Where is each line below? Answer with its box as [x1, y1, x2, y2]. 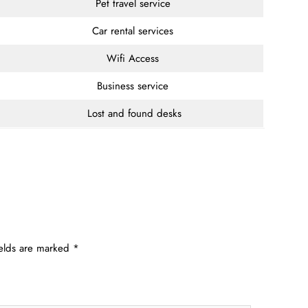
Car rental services [92, 23, 177, 38]
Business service [97, 78, 172, 93]
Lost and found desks [87, 105, 181, 121]
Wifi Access [107, 50, 162, 66]
